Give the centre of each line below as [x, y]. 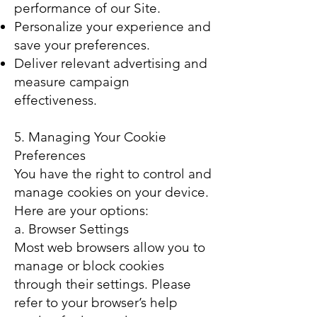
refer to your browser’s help [96, 302]
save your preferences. [82, 45]
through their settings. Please [103, 284]
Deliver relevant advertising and [111, 63]
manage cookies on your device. [111, 192]
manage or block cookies [89, 266]
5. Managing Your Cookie [90, 137]
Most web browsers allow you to [110, 247]
